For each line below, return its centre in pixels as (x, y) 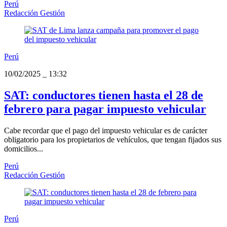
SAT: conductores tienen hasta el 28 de (104, 96)
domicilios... (24, 148)
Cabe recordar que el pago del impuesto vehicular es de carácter (106, 130)
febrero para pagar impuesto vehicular (105, 109)
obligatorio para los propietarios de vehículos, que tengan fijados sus (113, 139)
